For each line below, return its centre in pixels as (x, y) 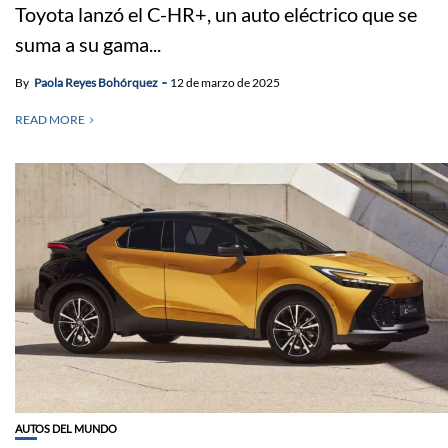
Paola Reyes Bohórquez (96, 82)
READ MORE (50, 119)
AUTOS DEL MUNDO (66, 428)
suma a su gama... (88, 43)
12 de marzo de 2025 (225, 82)
